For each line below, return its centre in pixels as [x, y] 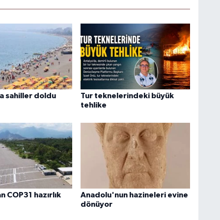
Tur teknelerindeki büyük [127, 96]
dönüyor [96, 205]
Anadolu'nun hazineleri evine [134, 195]
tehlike [93, 105]
